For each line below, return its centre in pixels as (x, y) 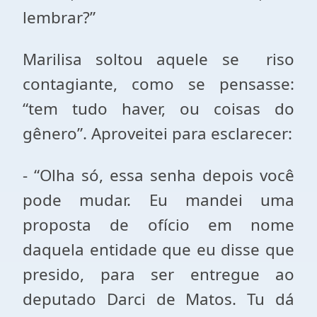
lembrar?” (59, 17)
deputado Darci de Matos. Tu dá (158, 299)
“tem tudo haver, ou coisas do (158, 109)
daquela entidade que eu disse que (158, 249)
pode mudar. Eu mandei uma (158, 200)
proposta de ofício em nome (158, 225)
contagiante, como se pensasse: (158, 84)
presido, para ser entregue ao (158, 274)
